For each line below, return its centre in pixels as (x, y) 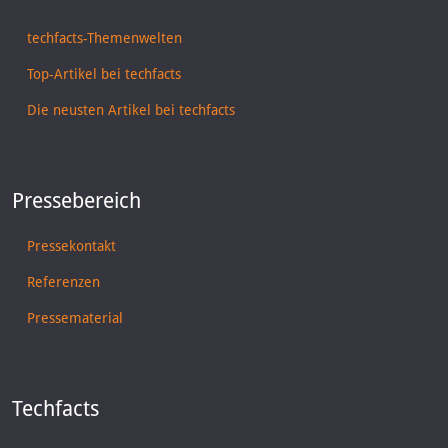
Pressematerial (75, 318)
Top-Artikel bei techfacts (104, 74)
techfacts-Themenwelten (104, 38)
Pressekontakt (71, 246)
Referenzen (63, 282)
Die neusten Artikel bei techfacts (131, 110)
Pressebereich (76, 201)
